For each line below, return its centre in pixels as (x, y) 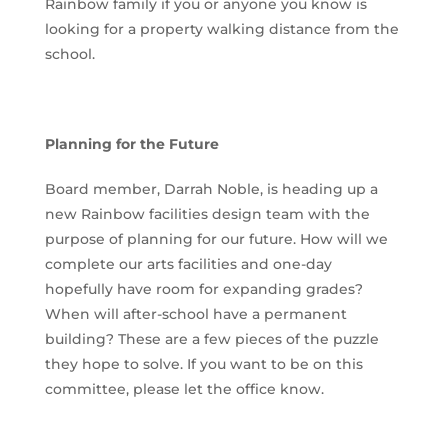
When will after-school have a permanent (195, 314)
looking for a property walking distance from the (221, 29)
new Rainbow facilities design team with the (207, 214)
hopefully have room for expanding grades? (203, 289)
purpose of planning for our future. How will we (216, 239)
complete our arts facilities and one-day (188, 264)
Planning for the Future (131, 144)
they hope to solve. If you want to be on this (203, 364)
